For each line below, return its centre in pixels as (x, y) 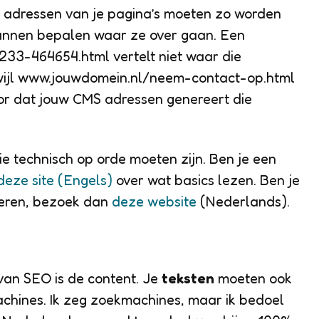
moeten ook (255, 278)
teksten (190, 278)
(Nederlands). (243, 201)
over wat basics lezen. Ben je (206, 180)
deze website (154, 201)
